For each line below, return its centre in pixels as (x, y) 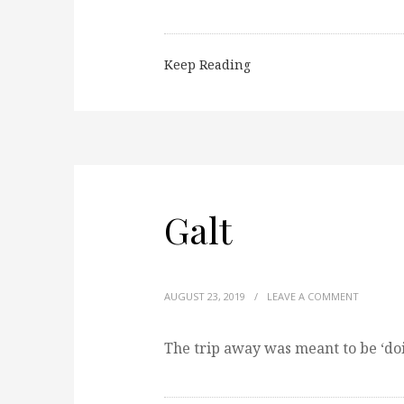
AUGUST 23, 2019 (205, 296)
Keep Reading (207, 64)
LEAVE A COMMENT (313, 296)
